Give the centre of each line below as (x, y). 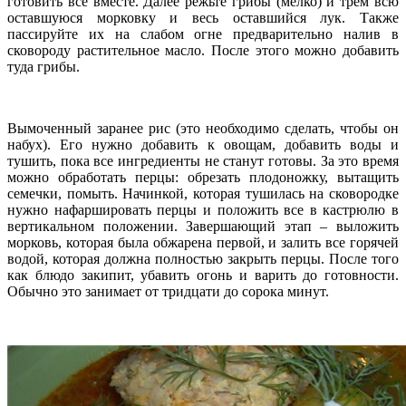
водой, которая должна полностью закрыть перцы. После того (203, 258)
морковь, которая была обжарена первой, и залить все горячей (203, 242)
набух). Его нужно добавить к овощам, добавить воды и (203, 144)
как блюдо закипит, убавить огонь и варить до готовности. (203, 275)
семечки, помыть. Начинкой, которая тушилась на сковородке (203, 193)
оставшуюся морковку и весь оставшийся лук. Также (203, 17)
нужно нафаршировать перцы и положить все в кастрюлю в (203, 209)
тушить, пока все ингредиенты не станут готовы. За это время (203, 160)
